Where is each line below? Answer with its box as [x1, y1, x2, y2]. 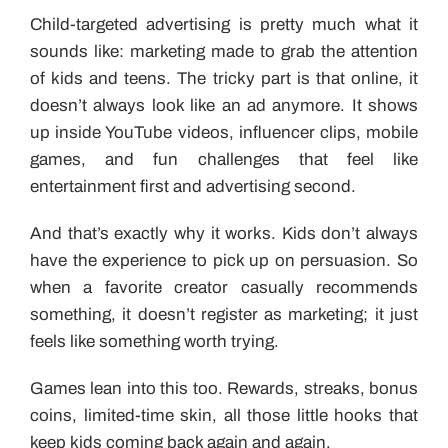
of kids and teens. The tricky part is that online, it [30, 68, 418, 88]
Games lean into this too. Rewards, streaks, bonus [30, 378, 418, 398]
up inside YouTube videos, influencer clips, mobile [30, 122, 418, 142]
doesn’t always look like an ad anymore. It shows [30, 95, 418, 115]
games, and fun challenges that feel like [30, 149, 418, 169]
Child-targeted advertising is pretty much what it [30, 14, 418, 34]
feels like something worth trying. [30, 331, 279, 351]
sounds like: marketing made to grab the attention [30, 41, 418, 61]
